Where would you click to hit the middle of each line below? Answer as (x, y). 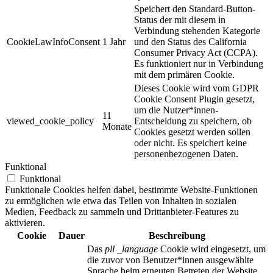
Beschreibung (177, 236)
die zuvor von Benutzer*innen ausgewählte (170, 260)
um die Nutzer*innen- (176, 110)
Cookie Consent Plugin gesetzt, (194, 99)
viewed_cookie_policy (50, 121)
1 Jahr (114, 42)
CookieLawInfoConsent (53, 42)
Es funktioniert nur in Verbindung (199, 64)
